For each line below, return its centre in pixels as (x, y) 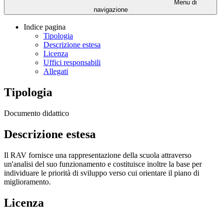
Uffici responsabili (72, 63)
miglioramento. (27, 182)
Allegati (56, 72)
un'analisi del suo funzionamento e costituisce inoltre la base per (103, 164)
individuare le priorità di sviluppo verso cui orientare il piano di (102, 173)
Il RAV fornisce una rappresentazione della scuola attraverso (98, 155)
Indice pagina (45, 27)
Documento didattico (37, 113)
